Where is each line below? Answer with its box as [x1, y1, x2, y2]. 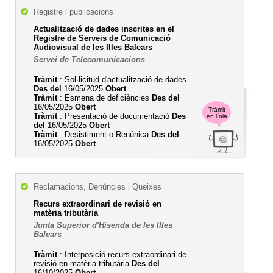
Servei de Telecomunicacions [34, 55, 145, 64]
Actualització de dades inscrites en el [34, 24, 174, 34]
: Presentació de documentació [57, 112, 172, 121]
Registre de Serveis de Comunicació [34, 34, 171, 43]
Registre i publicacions [34, 7, 113, 16]
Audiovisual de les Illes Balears [34, 43, 152, 52]
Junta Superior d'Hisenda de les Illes [34, 221, 172, 230]
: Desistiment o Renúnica [57, 130, 151, 139]
